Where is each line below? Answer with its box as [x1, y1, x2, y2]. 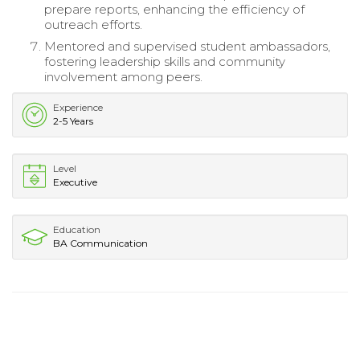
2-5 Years [53, 115, 93, 128]
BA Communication [53, 237, 148, 250]
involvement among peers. [44, 69, 202, 85]
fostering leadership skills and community [44, 54, 285, 70]
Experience [53, 101, 103, 114]
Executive [53, 176, 97, 189]
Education [53, 223, 100, 236]
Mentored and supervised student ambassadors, [44, 39, 330, 55]
